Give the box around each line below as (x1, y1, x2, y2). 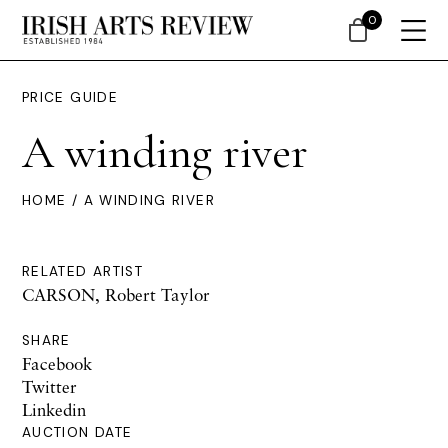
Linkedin (22, 399, 86, 420)
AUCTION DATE (22, 424, 133, 441)
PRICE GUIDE (22, 89, 118, 106)
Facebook (22, 353, 92, 374)
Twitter (22, 376, 77, 397)
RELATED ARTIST (22, 263, 144, 280)
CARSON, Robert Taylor (22, 284, 210, 305)
